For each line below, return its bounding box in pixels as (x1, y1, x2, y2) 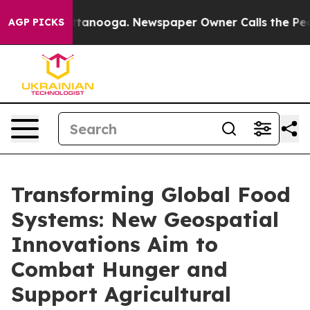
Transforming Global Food (11, 181, 291, 208)
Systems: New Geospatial (11, 206, 279, 232)
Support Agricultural (11, 281, 231, 307)
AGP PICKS (8, 16, 64, 28)
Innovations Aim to (11, 231, 218, 257)
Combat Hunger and (11, 256, 228, 282)
